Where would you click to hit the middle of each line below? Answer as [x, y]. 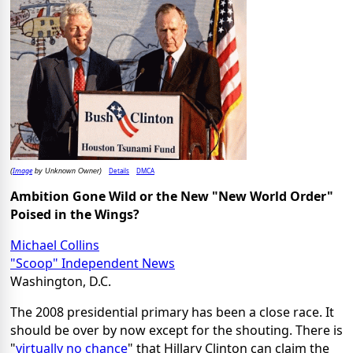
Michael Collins [55, 245]
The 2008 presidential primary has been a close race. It [172, 312]
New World [253, 196]
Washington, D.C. [61, 281]
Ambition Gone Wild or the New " [114, 196]
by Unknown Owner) [67, 171]
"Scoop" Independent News [93, 263]
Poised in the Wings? [75, 214]
